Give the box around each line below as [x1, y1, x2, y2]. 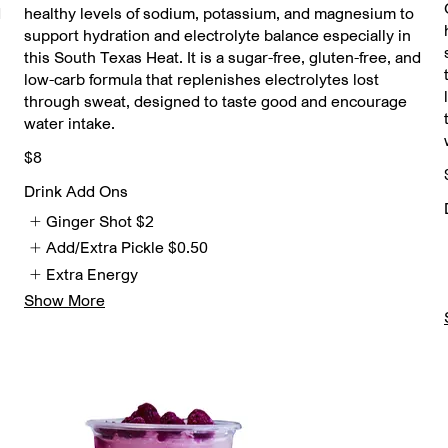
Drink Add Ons [24, 181, 128, 201]
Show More [24, 290, 105, 311]
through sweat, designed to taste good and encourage [24, 91, 407, 111]
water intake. [24, 113, 115, 133]
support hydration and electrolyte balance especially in [24, 25, 411, 45]
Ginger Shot [46, 211, 133, 231]
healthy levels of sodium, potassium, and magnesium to [24, 3, 414, 23]
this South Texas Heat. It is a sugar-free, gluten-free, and [24, 47, 421, 67]
